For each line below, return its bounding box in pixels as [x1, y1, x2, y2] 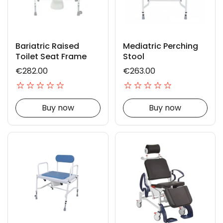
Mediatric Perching [122, 40, 198, 52]
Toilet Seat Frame [15, 51, 87, 62]
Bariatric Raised [15, 40, 79, 52]
